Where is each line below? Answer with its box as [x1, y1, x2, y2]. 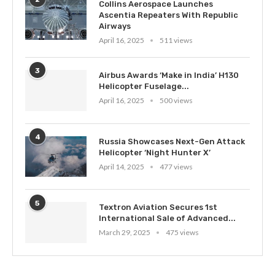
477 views [160, 161, 193, 171]
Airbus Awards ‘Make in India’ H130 [99, 71, 239, 80]
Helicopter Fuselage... [99, 82, 189, 91]
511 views [160, 36, 193, 45]
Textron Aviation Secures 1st [99, 203, 217, 212]
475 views [166, 228, 199, 238]
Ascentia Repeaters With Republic [99, 10, 238, 20]
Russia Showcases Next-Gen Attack [99, 136, 245, 146]
